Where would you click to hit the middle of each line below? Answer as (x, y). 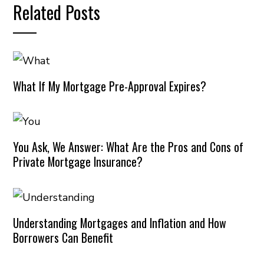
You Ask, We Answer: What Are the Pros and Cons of (128, 147)
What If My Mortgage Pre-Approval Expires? (110, 86)
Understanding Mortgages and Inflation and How (120, 222)
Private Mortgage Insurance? (78, 162)
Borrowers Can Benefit (63, 237)
